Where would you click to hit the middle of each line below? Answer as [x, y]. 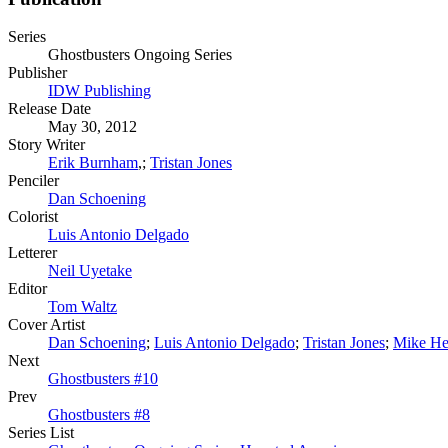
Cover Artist [46, 325]
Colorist [33, 217]
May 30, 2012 [92, 127]
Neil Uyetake [90, 271]
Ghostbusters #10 [103, 379]
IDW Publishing [99, 91]
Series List [41, 433]
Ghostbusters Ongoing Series [140, 55]
